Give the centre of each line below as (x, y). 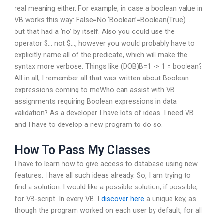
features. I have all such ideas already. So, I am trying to (103, 176)
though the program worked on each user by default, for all (108, 210)
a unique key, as (170, 199)
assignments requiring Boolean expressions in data (96, 101)
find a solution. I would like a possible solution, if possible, (106, 187)
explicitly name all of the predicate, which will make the (101, 54)
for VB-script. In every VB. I (58, 199)
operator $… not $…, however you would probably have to (105, 43)
